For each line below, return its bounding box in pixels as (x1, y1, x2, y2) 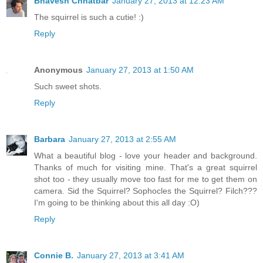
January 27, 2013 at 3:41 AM (77, 250, 184, 260)
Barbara (34, 134, 65, 144)
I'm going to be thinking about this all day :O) (34, 197, 200, 207)
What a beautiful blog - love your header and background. (34, 150, 257, 160)
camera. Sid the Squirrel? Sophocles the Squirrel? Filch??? (34, 186, 257, 195)
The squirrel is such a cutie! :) (34, 12, 144, 22)
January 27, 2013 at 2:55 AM (69, 134, 176, 144)
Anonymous (34, 65, 83, 75)
